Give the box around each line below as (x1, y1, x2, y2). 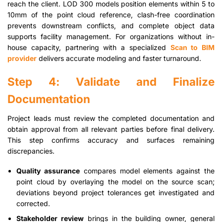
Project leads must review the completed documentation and (7, 113, 215, 122)
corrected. (16, 199, 51, 208)
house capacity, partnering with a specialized (7, 43, 170, 52)
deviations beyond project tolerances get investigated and (16, 188, 215, 197)
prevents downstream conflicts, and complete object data (7, 21, 215, 30)
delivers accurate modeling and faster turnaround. (37, 54, 201, 62)
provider (7, 54, 37, 62)
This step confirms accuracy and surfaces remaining (7, 135, 215, 144)
